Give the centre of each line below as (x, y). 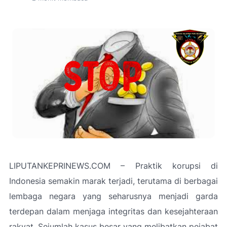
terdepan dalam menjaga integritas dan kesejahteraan (113, 211)
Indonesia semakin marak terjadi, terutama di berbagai (113, 181)
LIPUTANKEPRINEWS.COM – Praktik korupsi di (113, 165)
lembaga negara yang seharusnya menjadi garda (113, 196)
